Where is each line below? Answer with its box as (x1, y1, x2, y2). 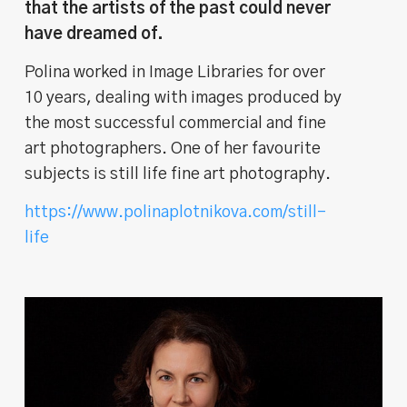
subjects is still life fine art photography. (25, 165, 332, 183)
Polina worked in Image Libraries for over (25, 64, 326, 81)
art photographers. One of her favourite (25, 140, 322, 157)
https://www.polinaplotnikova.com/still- (25, 203, 327, 221)
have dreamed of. (25, 25, 164, 43)
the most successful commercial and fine (25, 114, 327, 132)
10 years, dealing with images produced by (25, 89, 342, 106)
